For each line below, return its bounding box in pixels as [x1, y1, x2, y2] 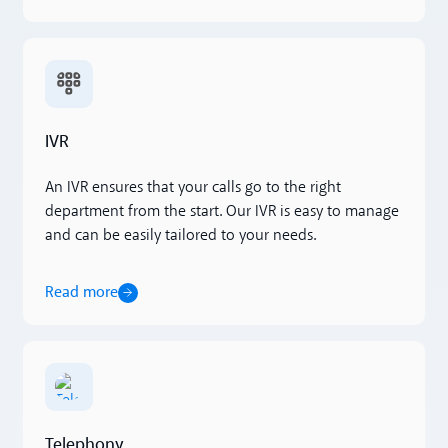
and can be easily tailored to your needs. [44, 227, 316, 244]
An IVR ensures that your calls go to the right [44, 179, 341, 196]
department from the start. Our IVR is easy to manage [44, 203, 399, 220]
